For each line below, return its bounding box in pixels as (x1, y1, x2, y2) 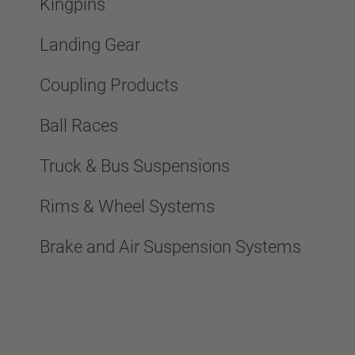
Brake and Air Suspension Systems (40, 237, 301, 257)
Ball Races (40, 116, 118, 136)
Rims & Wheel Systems (40, 197, 215, 216)
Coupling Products (40, 75, 178, 95)
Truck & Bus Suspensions (40, 156, 230, 176)
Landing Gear (40, 35, 140, 55)
